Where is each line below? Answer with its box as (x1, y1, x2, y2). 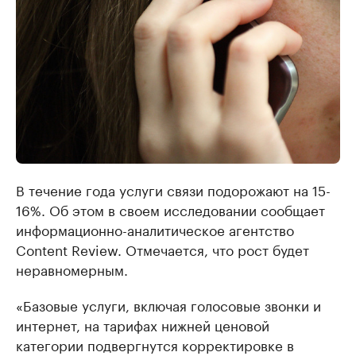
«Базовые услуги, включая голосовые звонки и (16, 294, 321, 315)
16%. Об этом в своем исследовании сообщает (16, 199, 325, 220)
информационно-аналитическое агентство (16, 219, 294, 240)
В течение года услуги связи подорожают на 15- (16, 179, 331, 200)
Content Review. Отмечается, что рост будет (16, 238, 309, 260)
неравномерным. (16, 258, 128, 280)
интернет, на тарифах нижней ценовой (16, 314, 269, 335)
